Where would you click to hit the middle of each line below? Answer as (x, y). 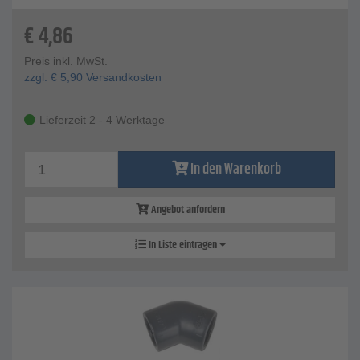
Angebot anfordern (186, 210)
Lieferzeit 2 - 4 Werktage (102, 120)
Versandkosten (122, 78)
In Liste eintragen (182, 245)
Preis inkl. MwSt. (66, 61)
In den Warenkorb (235, 170)
